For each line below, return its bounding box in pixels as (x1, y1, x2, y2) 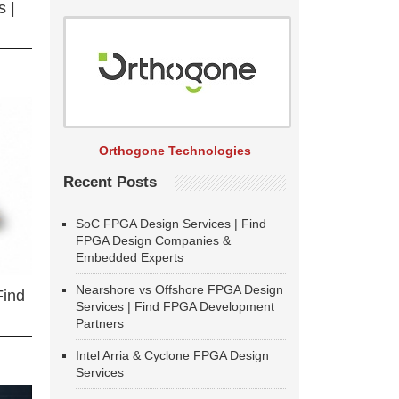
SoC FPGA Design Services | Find (76, 216, 266, 231)
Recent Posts (63, 174, 157, 191)
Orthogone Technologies (98, 143, 251, 158)
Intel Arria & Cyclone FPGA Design (76, 348, 269, 362)
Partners (76, 316, 124, 330)
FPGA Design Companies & (76, 233, 231, 248)
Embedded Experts (76, 250, 183, 265)
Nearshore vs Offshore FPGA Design (76, 282, 283, 297)
